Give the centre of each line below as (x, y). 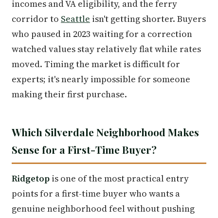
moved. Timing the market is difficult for (96, 64)
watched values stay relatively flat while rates (106, 49)
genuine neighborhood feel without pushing (103, 208)
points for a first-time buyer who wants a (96, 193)
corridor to (36, 18)
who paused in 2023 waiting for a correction (102, 34)
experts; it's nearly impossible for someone (101, 79)
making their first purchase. (69, 94)
